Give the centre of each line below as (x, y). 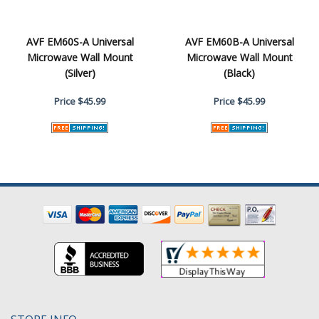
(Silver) (80, 73)
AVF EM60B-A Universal (239, 41)
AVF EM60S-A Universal (80, 41)
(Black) (239, 73)
